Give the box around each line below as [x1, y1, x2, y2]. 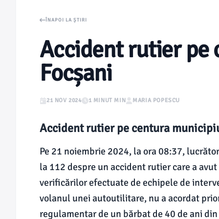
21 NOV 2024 [46, 97, 82, 104]
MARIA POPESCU [132, 97, 180, 104]
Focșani [40, 59, 112, 88]
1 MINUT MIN [88, 97, 126, 104]
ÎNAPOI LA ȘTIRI [45, 17, 87, 23]
